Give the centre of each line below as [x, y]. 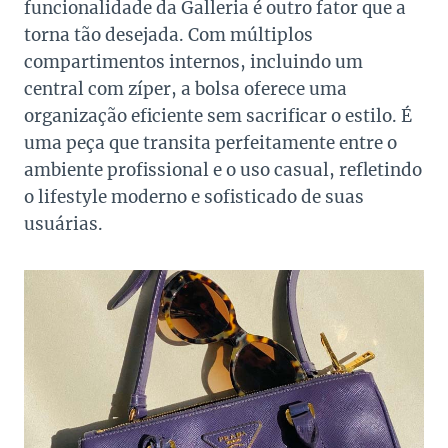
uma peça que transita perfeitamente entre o [210, 143]
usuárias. [63, 224]
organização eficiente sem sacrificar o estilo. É [218, 116]
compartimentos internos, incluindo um [193, 62]
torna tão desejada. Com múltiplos [168, 35]
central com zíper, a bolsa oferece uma [185, 89]
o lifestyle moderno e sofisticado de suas [194, 197]
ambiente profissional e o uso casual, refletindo [223, 170]
